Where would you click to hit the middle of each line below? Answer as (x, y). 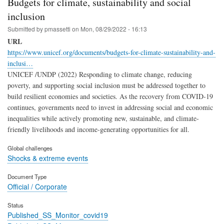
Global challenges (30, 148)
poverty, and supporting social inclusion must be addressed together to (106, 85)
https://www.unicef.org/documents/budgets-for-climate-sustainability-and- (111, 52)
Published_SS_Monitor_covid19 (58, 215)
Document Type (27, 176)
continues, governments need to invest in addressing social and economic (110, 107)
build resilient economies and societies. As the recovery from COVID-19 (110, 96)
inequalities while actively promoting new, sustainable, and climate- (103, 118)
